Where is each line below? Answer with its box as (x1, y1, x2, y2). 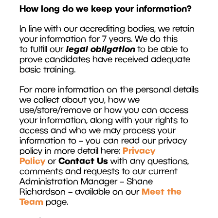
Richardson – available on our (19, 186, 142, 197)
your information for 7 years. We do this (19, 33, 178, 44)
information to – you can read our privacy (19, 135, 187, 145)
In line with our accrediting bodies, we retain (19, 23, 195, 34)
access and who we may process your (19, 125, 176, 135)
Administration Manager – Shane (19, 176, 153, 186)
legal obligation (66, 43, 135, 54)
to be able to (135, 43, 188, 54)
